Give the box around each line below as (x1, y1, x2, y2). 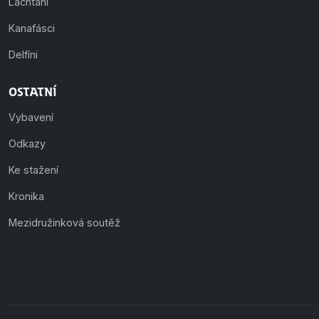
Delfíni (9, 48, 38, 61)
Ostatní (9, 84, 56, 98)
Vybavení (9, 110, 53, 123)
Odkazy (9, 137, 46, 150)
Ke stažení (9, 163, 58, 176)
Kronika (9, 189, 44, 202)
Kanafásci (9, 21, 55, 34)
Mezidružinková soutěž (9, 216, 120, 229)
